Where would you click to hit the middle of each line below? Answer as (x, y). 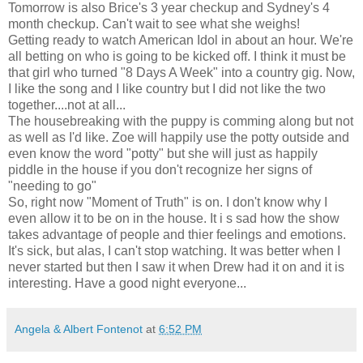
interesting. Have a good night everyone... (127, 283)
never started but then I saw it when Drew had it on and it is (176, 267)
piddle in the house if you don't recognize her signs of (160, 169)
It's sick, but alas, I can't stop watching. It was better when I (174, 250)
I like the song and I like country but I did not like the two (167, 88)
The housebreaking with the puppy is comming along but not (181, 121)
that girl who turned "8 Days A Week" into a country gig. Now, (181, 72)
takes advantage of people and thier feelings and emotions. (177, 234)
